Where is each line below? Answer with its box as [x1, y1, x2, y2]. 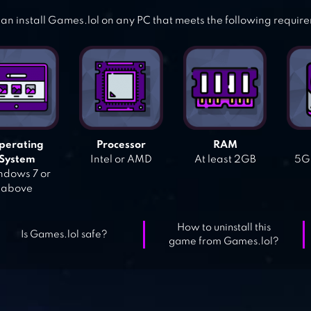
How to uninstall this [177, 223, 271, 233]
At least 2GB [194, 155, 256, 165]
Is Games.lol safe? [21, 230, 108, 240]
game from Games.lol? [169, 237, 279, 247]
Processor [96, 140, 146, 151]
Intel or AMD [90, 155, 152, 165]
